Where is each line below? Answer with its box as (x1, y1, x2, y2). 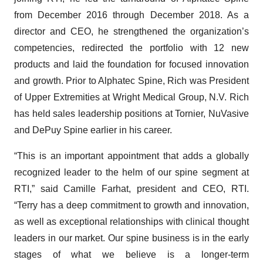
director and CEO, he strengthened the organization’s (14, 26, 249, 36)
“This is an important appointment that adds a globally (14, 151, 249, 161)
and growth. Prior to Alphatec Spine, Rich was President (14, 76, 249, 86)
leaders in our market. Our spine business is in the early (14, 233, 249, 243)
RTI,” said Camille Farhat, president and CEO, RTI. (14, 184, 249, 194)
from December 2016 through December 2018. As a (14, 10, 249, 20)
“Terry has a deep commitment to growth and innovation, (14, 200, 249, 210)
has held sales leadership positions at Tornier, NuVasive (14, 109, 249, 119)
